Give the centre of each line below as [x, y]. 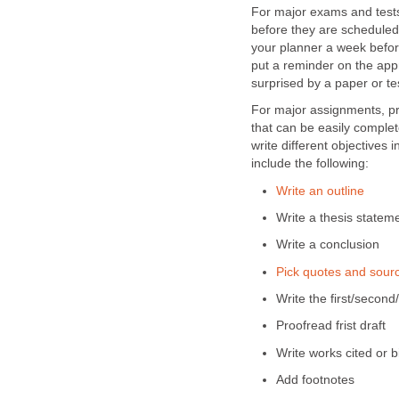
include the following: [310, 164]
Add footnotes [315, 379]
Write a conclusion [327, 245]
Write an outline [320, 191]
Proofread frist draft [330, 326]
